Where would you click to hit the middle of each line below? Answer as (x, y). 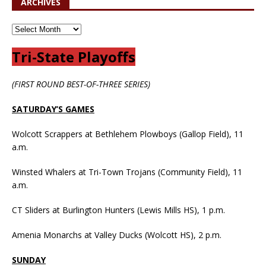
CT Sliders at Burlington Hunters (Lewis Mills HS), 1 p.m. (118, 210)
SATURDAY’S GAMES (53, 109)
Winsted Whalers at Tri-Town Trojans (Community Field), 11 (127, 172)
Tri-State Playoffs (74, 57)
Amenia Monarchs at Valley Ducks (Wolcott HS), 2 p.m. (117, 235)
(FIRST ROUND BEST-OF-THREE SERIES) (81, 84)
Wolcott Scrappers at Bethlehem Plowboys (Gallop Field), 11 (128, 134)
